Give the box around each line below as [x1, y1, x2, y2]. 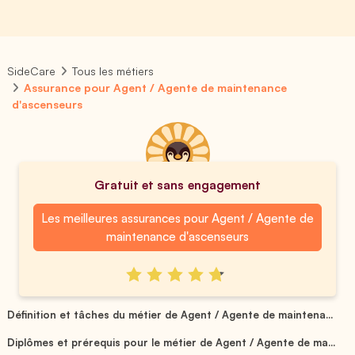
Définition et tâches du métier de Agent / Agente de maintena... [7, 307, 334, 321]
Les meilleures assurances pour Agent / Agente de [40, 210, 315, 226]
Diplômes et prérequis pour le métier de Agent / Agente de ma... [7, 335, 336, 349]
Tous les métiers [72, 64, 155, 78]
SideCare [7, 64, 55, 78]
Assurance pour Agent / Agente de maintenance [24, 81, 288, 94]
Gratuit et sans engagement [94, 177, 261, 193]
